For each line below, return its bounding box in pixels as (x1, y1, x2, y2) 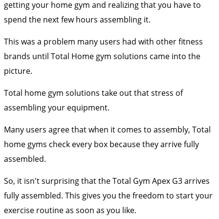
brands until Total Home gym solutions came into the (4, 50, 200, 62)
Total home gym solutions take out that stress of (4, 87, 183, 98)
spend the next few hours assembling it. (4, 14, 153, 25)
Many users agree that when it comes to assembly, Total (4, 124, 211, 135)
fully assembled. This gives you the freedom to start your (4, 190, 213, 201)
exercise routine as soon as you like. (4, 204, 136, 216)
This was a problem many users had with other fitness (4, 36, 203, 47)
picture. (4, 65, 32, 76)
